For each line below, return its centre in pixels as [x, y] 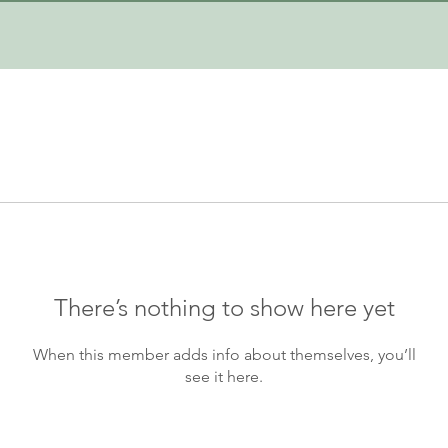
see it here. [224, 376]
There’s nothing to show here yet [224, 307]
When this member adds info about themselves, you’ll [224, 354]
